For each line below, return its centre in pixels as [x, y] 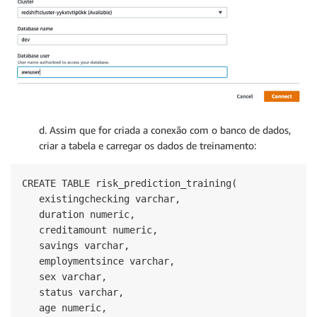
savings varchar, [76, 246]
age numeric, [64, 308]
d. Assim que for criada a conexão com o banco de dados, [165, 130]
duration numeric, [79, 215]
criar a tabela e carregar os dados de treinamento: [148, 146]
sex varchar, [64, 277]
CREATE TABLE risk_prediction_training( [129, 184]
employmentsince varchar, [98, 261]
